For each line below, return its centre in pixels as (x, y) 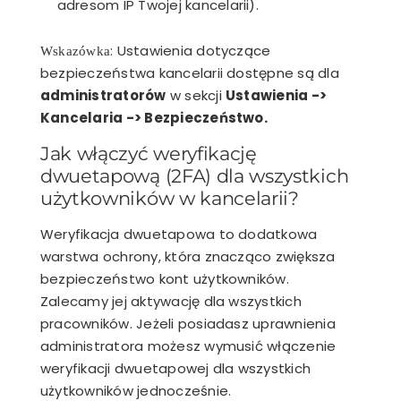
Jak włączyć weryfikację (149, 153)
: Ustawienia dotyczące (191, 50)
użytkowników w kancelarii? (170, 198)
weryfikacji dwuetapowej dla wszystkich (176, 368)
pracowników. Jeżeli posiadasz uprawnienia (188, 323)
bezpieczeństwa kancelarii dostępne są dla (190, 73)
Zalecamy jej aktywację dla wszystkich (171, 301)
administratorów (103, 95)
